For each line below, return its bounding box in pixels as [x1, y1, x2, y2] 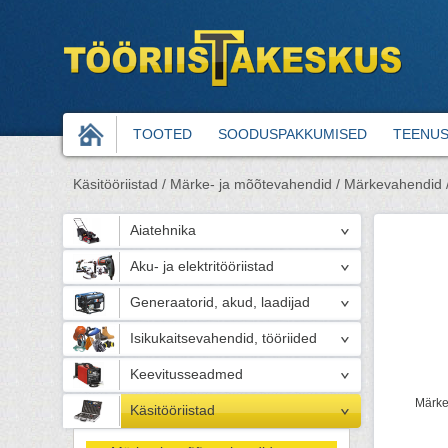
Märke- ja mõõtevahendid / [170, 177, 340, 192]
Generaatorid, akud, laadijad [130, 295, 310, 310]
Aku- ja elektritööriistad [130, 259, 274, 274]
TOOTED [133, 126, 192, 142]
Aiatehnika [130, 223, 196, 238]
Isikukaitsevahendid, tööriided [130, 331, 317, 346]
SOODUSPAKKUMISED [218, 126, 367, 142]
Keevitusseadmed [130, 367, 243, 382]
